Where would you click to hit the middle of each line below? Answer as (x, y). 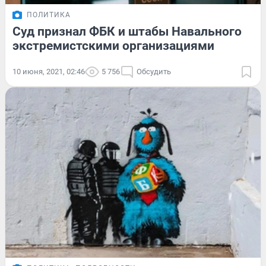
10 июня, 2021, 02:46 (49, 71)
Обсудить (154, 71)
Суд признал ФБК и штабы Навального (127, 31)
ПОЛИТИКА (49, 15)
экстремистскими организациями (113, 45)
